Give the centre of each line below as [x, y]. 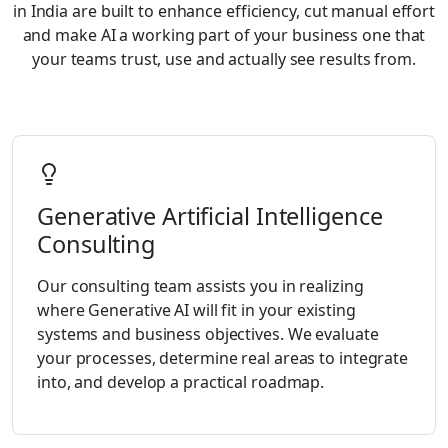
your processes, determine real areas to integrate [223, 357]
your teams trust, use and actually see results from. [224, 59]
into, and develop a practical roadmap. [181, 381]
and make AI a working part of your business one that [224, 35]
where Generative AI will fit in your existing [196, 309]
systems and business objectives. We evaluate [208, 333]
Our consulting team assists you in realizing [200, 285]
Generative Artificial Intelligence [210, 215]
